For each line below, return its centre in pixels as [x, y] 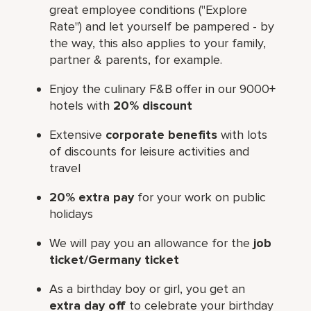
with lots [243, 134]
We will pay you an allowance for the [152, 243]
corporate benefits [162, 134]
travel [65, 168]
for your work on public [200, 197]
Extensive [78, 134]
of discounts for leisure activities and [150, 151]
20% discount [153, 105]
